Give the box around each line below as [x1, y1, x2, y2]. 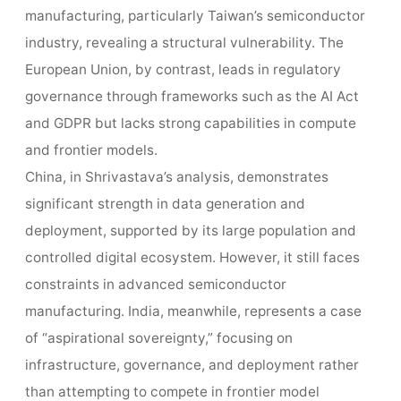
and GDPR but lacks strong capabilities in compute [24, 115, 356, 132]
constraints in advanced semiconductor [24, 276, 286, 294]
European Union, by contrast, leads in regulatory [24, 61, 341, 79]
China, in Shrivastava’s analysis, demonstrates [24, 168, 328, 186]
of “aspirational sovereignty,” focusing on [24, 329, 293, 347]
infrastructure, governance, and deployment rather [24, 356, 359, 374]
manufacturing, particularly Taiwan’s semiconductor [24, 7, 365, 25]
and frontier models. [24, 141, 158, 159]
